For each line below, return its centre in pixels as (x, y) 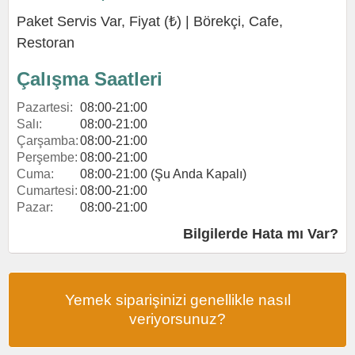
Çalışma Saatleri (90, 79)
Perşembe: (47, 157)
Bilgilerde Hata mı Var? (261, 234)
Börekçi (217, 21)
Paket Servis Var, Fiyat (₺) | (105, 21)
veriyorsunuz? (177, 319)
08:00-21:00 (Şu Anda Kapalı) (163, 174)
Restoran (46, 43)
